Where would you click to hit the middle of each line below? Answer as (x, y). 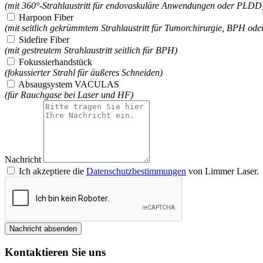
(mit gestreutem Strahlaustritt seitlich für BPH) (91, 50)
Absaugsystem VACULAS (69, 85)
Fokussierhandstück (55, 62)
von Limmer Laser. (222, 171)
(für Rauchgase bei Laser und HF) (69, 95)
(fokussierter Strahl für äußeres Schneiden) (84, 73)
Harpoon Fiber (46, 18)
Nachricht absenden (43, 229)
